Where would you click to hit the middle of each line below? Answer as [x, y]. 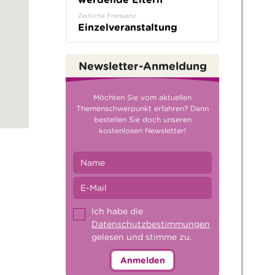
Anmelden [142, 261]
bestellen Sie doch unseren [142, 120]
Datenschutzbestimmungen [151, 224]
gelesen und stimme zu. [141, 237]
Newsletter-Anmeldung [142, 66]
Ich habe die [117, 211]
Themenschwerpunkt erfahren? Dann [142, 109]
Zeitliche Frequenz [107, 15]
